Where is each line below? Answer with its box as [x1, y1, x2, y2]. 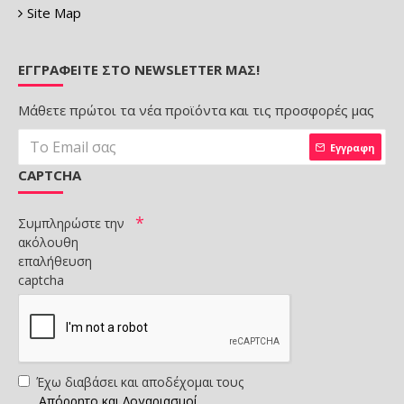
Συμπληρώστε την [18, 215, 124, 233]
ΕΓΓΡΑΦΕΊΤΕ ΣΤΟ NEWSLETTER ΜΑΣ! [18, 60, 260, 79]
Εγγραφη [330, 140, 375, 154]
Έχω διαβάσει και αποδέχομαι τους [36, 373, 243, 391]
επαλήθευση [18, 252, 92, 271]
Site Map [27, 4, 81, 23]
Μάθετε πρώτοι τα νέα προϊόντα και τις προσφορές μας [18, 101, 374, 120]
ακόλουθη [18, 234, 78, 252]
